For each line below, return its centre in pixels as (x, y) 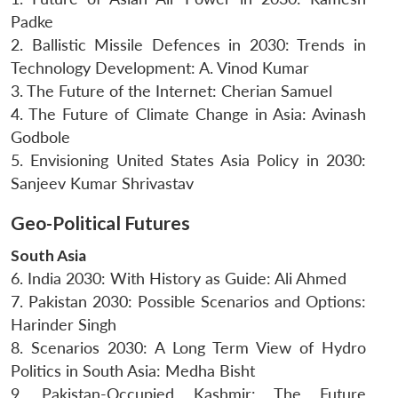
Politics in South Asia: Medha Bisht (133, 371)
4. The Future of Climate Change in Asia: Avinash (188, 114)
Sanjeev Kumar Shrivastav (102, 183)
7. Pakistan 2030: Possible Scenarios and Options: (188, 302)
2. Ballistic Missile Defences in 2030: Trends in (188, 44)
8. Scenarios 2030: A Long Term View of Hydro (188, 348)
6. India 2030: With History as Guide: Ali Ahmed (179, 279)
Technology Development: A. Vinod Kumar (160, 68)
